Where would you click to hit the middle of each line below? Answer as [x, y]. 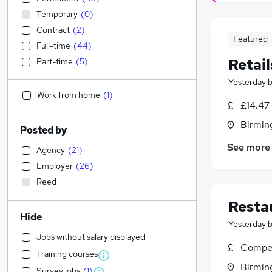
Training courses [67, 254]
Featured [250, 39]
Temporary [57, 14]
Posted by [43, 130]
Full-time [53, 46]
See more [249, 148]
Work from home [69, 95]
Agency [51, 150]
